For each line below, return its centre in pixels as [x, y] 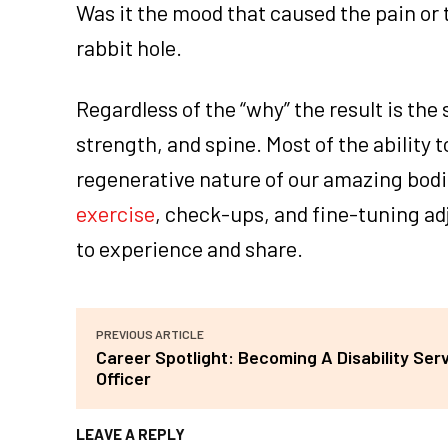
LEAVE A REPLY [130, 433]
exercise [115, 212]
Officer [123, 377]
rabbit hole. [129, 46]
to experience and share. [189, 247]
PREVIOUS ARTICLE [150, 333]
